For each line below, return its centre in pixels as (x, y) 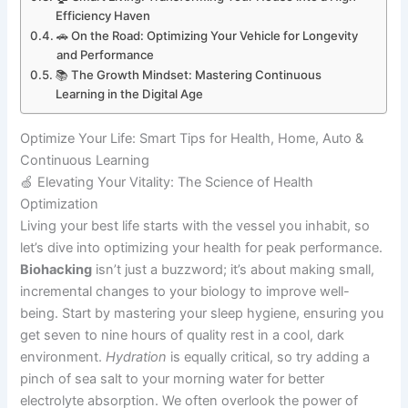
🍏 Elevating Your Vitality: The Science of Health (167, 182)
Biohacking (56, 269)
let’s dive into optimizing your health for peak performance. (202, 247)
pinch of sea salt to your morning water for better (173, 378)
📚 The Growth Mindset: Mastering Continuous (189, 75)
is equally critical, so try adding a (269, 357)
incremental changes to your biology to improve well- (185, 291)
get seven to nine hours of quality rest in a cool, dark (183, 335)
